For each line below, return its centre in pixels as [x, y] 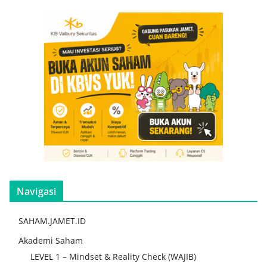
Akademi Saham [51, 241]
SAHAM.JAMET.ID [52, 221]
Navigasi [37, 192]
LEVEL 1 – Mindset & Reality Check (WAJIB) [113, 257]
